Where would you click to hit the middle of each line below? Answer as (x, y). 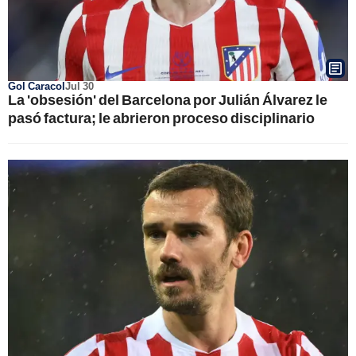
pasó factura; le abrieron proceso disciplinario (161, 118)
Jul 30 (79, 86)
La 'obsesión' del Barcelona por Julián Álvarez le (168, 99)
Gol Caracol (37, 86)
